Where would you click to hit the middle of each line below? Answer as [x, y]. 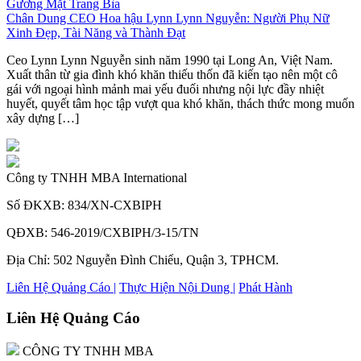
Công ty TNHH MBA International [97, 177]
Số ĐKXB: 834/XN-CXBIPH [84, 205]
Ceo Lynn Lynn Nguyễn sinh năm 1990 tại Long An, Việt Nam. [170, 60]
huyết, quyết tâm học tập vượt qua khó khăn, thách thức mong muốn [180, 103]
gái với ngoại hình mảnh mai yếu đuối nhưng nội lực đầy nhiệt [165, 89]
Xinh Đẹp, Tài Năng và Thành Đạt [96, 32]
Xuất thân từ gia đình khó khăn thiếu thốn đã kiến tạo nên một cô [172, 74]
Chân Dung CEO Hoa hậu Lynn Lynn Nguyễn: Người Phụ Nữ [168, 18]
